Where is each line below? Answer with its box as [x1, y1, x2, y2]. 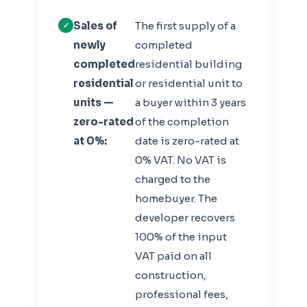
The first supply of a [135, 19, 236, 33]
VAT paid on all [135, 249, 212, 263]
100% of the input [135, 230, 228, 244]
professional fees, [135, 288, 229, 302]
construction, [135, 269, 207, 282]
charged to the [135, 173, 211, 186]
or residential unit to [135, 77, 243, 90]
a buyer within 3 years [135, 96, 247, 110]
